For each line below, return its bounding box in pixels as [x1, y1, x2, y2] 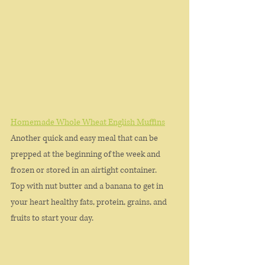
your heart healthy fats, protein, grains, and [11, 196, 169, 208]
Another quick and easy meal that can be [11, 132, 160, 144]
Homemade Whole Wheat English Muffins [11, 117, 165, 128]
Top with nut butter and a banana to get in [11, 180, 165, 192]
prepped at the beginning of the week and [11, 148, 162, 160]
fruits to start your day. [11, 212, 95, 224]
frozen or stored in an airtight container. [11, 164, 159, 176]
